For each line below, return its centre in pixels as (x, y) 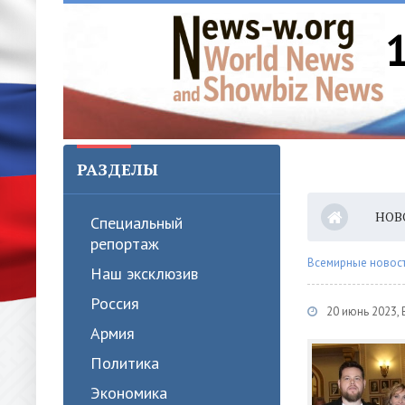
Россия (115, 303)
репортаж (125, 244)
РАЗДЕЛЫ (118, 169)
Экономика (129, 393)
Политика (125, 363)
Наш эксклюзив (144, 273)
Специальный (137, 223)
